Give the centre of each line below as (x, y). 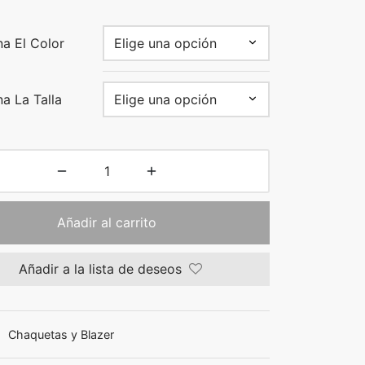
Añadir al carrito (107, 223)
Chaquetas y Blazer (61, 334)
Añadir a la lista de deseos (100, 269)
